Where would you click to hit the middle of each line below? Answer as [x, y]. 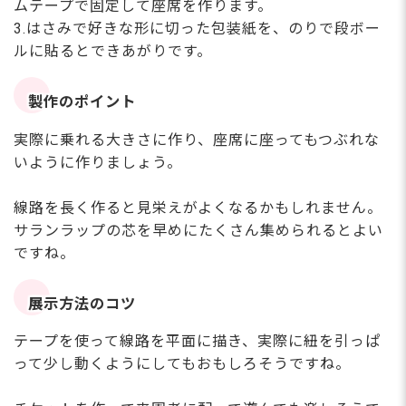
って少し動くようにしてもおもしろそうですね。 [182, 364]
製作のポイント [82, 102]
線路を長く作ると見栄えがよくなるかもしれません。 [198, 208]
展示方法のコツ [82, 304]
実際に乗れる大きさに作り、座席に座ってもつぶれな [197, 140]
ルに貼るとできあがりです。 [113, 51]
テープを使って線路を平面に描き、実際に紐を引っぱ [197, 342]
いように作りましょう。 [98, 162]
